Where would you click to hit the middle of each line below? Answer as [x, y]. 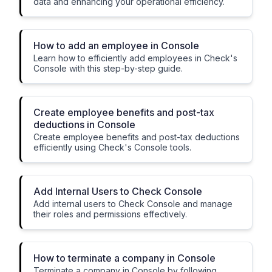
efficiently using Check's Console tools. [112, 147]
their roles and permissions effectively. [110, 214]
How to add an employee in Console [116, 46]
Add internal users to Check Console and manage [133, 204]
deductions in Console [84, 124]
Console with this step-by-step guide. [108, 68]
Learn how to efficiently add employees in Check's [135, 58]
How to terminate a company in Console [124, 258]
